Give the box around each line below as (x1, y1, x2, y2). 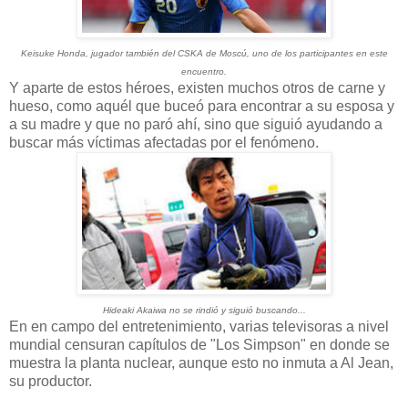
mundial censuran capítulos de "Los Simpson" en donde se (9, 336, 390, 352)
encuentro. (181, 66, 227, 76)
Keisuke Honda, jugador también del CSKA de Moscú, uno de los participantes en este (20, 47, 388, 58)
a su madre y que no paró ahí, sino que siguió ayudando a (9, 116, 382, 132)
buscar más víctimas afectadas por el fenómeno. (9, 134, 319, 150)
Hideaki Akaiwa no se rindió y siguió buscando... (102, 304, 306, 315)
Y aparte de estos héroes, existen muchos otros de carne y (9, 79, 385, 96)
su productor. (9, 372, 92, 389)
